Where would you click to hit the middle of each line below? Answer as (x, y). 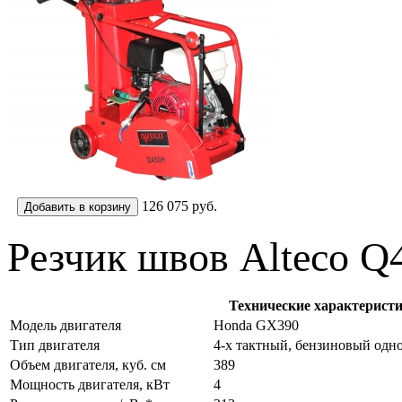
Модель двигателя (66, 325)
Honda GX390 (256, 325)
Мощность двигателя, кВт (90, 384)
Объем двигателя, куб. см (88, 364)
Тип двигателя (55, 345)
